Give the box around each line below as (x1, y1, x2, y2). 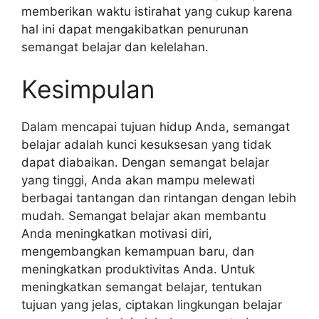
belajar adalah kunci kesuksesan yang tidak (21, 137, 271, 152)
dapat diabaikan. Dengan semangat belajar (21, 155, 269, 169)
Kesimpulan (21, 74, 155, 104)
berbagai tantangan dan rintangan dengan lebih (21, 191, 296, 205)
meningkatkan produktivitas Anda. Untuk (21, 262, 255, 276)
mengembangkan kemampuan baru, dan (21, 244, 254, 258)
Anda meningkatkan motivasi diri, (21, 226, 212, 241)
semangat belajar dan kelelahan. (21, 39, 209, 54)
